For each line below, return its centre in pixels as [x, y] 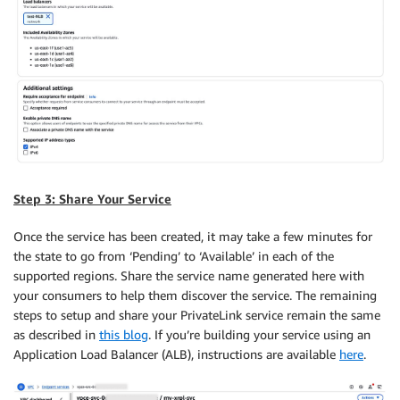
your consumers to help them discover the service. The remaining [195, 295]
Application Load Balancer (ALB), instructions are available [176, 354]
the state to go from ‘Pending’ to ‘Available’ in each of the [174, 255]
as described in [56, 334]
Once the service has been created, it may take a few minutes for [193, 236]
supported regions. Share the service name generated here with [189, 275]
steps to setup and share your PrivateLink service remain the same [197, 314]
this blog [124, 334]
